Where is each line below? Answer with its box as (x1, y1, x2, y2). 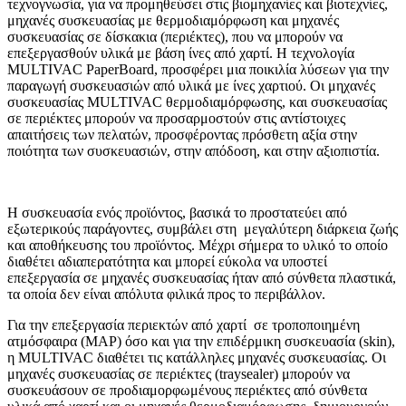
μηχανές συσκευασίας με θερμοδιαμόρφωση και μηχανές (7, 12, 339, 28)
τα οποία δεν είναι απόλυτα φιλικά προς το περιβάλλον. (7, 285, 325, 302)
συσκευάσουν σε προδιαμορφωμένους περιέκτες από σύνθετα (7, 382, 367, 398)
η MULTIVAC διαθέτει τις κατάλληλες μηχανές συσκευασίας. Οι (7, 349, 386, 365)
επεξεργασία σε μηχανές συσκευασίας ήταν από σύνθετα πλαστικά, (7, 269, 396, 285)
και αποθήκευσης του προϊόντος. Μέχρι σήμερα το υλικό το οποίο (7, 237, 388, 253)
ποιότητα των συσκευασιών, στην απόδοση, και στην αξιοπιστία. (7, 142, 380, 159)
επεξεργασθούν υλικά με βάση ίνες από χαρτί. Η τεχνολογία (7, 44, 354, 61)
